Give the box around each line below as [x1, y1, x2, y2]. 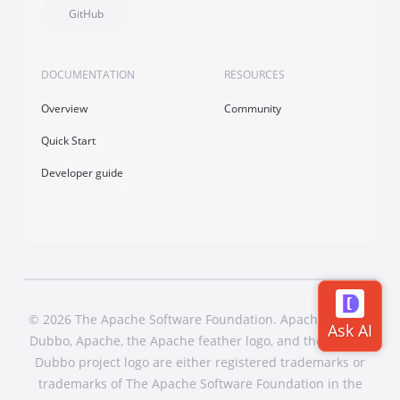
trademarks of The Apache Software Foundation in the [37, 375, 362, 393]
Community [224, 101, 282, 117]
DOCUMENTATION [41, 67, 136, 83]
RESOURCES [224, 67, 286, 83]
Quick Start [41, 133, 96, 149]
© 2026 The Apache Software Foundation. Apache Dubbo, [29, 311, 371, 329]
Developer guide [41, 165, 124, 181]
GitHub [68, 6, 104, 22]
